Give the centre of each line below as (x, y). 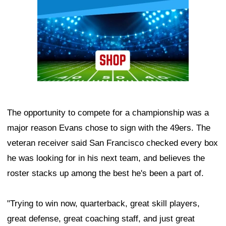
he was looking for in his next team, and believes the (106, 158)
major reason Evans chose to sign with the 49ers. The (109, 128)
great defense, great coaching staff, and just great (101, 219)
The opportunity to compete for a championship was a (108, 113)
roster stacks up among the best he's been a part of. (105, 174)
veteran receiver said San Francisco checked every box (112, 143)
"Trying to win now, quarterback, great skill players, (103, 204)
